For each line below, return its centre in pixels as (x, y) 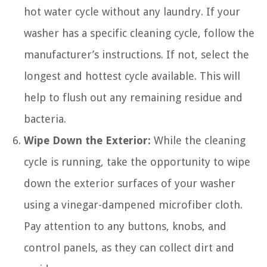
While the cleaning (198, 140)
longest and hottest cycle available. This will (132, 76)
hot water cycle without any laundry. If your (132, 12)
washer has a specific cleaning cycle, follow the (139, 33)
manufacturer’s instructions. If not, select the (136, 55)
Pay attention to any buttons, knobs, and (125, 226)
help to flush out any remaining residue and (133, 97)
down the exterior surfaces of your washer (130, 183)
